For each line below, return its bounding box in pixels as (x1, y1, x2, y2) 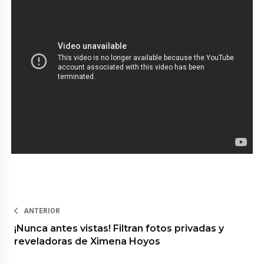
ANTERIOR (24, 206, 61, 215)
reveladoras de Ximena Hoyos (14, 235, 161, 247)
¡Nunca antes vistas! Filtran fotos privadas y (14, 222, 225, 234)
